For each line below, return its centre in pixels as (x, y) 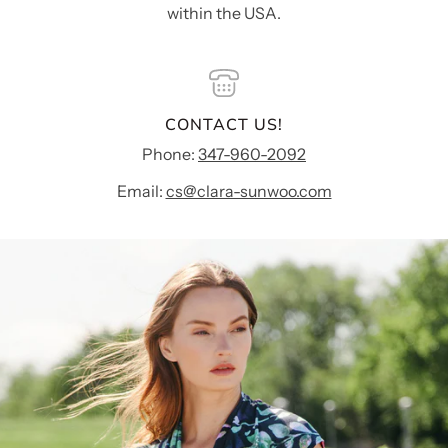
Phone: (170, 154)
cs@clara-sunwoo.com (248, 191)
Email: (141, 191)
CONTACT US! (224, 125)
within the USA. (224, 13)
